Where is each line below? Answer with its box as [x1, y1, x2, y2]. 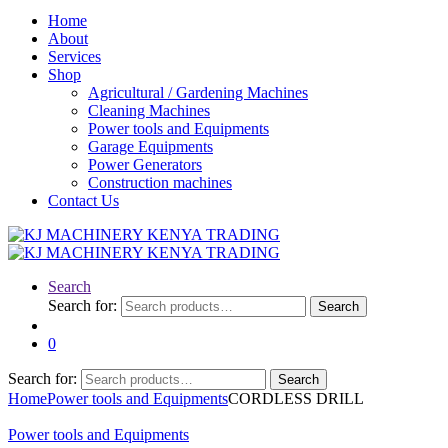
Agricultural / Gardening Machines [88, 84, 308, 101]
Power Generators [88, 156, 202, 173]
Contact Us [48, 192, 119, 209]
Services [48, 48, 101, 65]
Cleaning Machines [88, 102, 210, 119]
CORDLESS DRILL [228, 390, 364, 407]
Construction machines [88, 174, 232, 191]
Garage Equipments [88, 138, 213, 155]
